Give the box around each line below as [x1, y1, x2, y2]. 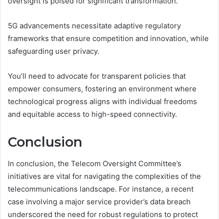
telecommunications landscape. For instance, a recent [8, 184, 194, 194]
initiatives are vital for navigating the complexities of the [8, 172, 201, 181]
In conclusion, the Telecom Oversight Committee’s [8, 159, 181, 169]
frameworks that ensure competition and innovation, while [8, 33, 209, 43]
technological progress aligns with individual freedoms [8, 96, 197, 106]
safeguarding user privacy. [8, 46, 99, 56]
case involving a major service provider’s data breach [8, 197, 191, 207]
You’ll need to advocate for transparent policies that [8, 71, 186, 81]
